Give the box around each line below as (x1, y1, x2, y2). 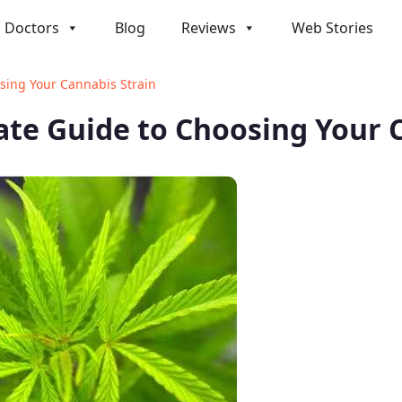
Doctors (4, 18, 59, 39)
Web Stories (292, 18, 373, 39)
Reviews (181, 18, 236, 39)
